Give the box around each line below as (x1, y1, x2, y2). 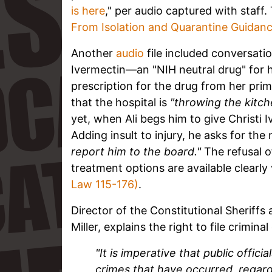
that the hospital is (71, 95, 170, 109)
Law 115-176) (71, 177, 138, 191)
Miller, (71, 220, 101, 233)
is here (71, 4, 105, 17)
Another (71, 46, 116, 59)
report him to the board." (71, 144, 201, 158)
